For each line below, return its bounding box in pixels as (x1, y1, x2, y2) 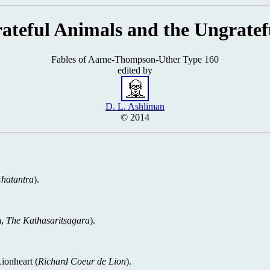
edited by (118, 64, 152, 75)
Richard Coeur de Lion (38, 256, 126, 266)
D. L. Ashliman (105, 101, 165, 111)
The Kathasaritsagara (6, 215, 90, 225)
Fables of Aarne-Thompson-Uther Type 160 (51, 54, 219, 64)
